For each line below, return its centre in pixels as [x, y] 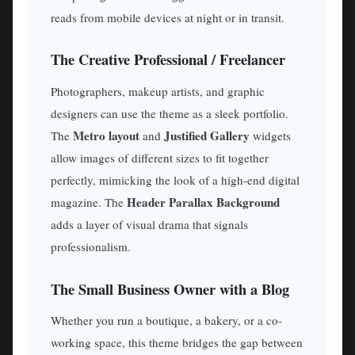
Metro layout [106, 136]
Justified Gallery [207, 136]
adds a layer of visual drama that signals [149, 225]
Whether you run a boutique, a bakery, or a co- [166, 321]
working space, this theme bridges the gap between [177, 343]
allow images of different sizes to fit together [160, 158]
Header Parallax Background [203, 202]
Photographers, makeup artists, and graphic [158, 92]
